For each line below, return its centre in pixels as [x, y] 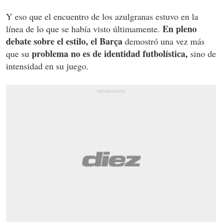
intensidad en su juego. [47, 66]
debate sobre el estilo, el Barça [65, 41]
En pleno [180, 28]
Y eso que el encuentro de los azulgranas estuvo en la [102, 16]
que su [18, 53]
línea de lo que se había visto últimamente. [84, 28]
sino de [202, 53]
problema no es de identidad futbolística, [109, 53]
